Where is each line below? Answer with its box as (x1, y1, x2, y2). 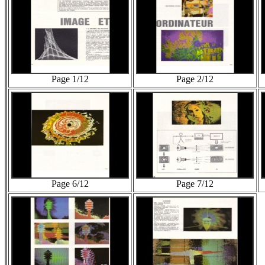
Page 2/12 (176, 74, 214, 84)
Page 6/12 (51, 179, 89, 189)
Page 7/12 (176, 179, 214, 189)
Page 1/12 (51, 74, 89, 84)
